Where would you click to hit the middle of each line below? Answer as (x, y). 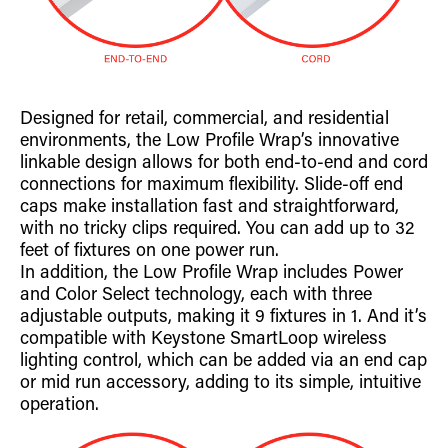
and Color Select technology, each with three (196, 295)
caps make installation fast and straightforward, (209, 207)
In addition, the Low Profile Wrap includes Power (211, 273)
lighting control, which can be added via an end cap (223, 361)
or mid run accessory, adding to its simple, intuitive (220, 383)
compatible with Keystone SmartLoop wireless (203, 339)
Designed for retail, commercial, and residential (204, 119)
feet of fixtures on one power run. (149, 251)
